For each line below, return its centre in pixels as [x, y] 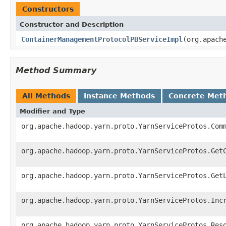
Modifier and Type [52, 111]
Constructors [48, 9]
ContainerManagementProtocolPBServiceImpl [102, 39]
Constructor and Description [72, 24]
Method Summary [56, 70]
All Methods [46, 96]
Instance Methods [119, 96]
